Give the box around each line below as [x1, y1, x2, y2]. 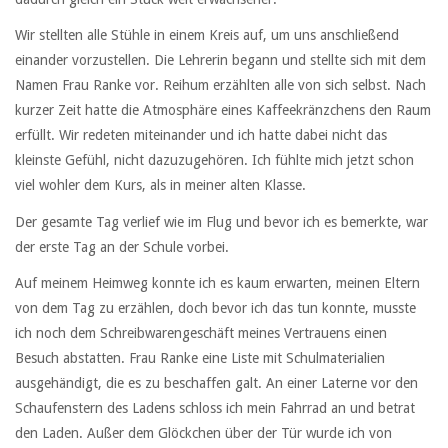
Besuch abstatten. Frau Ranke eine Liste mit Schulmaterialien [15, 349, 385, 366]
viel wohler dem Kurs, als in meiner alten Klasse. [15, 177, 306, 194]
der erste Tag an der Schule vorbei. [15, 238, 229, 255]
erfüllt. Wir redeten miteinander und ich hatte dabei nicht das [15, 127, 387, 144]
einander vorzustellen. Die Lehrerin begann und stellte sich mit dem [15, 52, 426, 69]
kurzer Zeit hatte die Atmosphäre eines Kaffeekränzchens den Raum [15, 102, 431, 119]
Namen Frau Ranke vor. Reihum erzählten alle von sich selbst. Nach [15, 77, 426, 94]
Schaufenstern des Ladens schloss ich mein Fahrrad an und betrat [15, 399, 415, 416]
